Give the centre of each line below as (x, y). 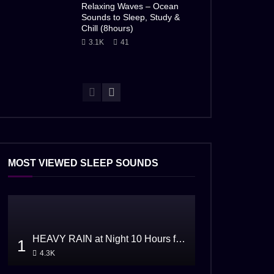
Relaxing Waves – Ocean (130, 6)
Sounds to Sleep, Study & (131, 17)
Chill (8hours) (107, 28)
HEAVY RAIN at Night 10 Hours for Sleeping (180, 239)
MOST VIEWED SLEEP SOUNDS (83, 163)
